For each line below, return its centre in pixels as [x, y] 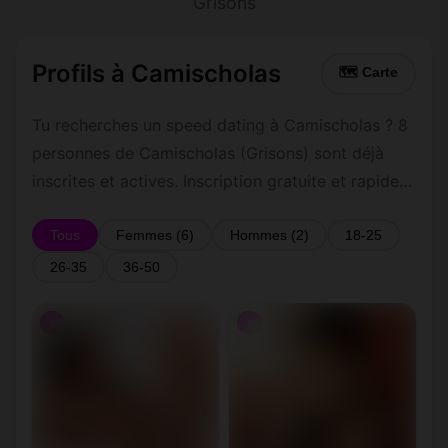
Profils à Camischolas [156, 73]
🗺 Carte [368, 72]
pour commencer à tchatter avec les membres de [219, 209]
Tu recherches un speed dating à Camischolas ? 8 [220, 125]
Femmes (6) [155, 235]
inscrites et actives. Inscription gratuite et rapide [215, 181]
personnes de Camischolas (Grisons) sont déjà [208, 153]
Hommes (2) [269, 235]
